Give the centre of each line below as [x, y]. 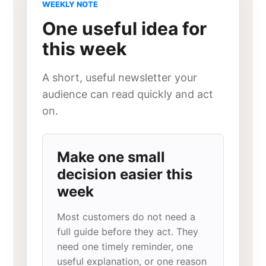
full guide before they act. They [128, 232]
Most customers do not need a [126, 217]
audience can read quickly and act [128, 94]
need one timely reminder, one [125, 246]
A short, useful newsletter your [120, 77]
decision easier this [125, 174]
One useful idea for [125, 28]
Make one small [111, 157]
